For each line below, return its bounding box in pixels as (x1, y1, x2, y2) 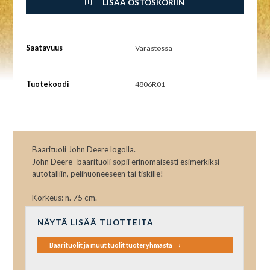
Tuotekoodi (25, 79, 69, 89)
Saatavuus (25, 43, 63, 52)
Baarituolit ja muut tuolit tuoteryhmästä (49, 240, 172, 249)
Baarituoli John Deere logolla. (32, 145, 136, 155)
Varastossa (135, 43, 172, 52)
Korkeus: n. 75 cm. (32, 193, 98, 203)
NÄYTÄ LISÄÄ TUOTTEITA (37, 217, 154, 227)
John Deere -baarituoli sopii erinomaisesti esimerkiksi (32, 157, 220, 167)
